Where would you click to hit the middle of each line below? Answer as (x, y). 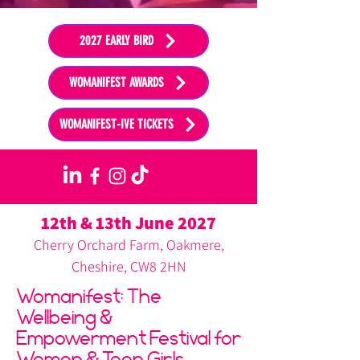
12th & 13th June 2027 (129, 222)
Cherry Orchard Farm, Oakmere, (129, 244)
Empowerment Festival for (129, 338)
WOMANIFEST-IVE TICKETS (116, 125)
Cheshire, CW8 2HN (129, 266)
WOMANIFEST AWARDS (116, 83)
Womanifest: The (89, 296)
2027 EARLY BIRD (116, 41)
